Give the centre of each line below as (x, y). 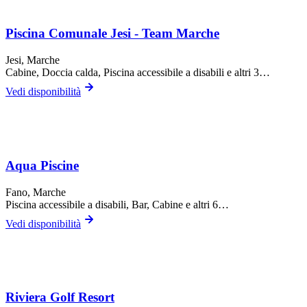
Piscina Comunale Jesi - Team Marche (112, 34)
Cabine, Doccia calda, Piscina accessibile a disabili (115, 73)
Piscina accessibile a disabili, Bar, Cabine (94, 204)
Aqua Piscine (42, 165)
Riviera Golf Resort (60, 297)
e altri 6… (206, 204)
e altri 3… (247, 73)
